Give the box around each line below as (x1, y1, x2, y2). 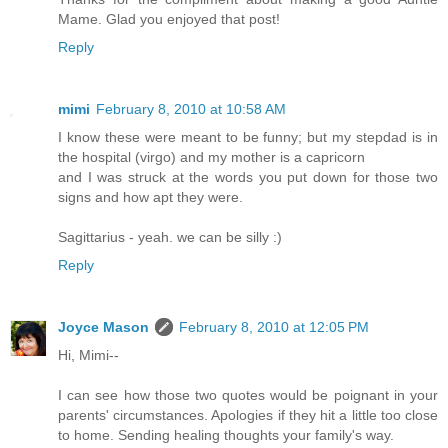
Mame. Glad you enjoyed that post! (58, 11, 280, 28)
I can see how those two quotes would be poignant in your (58, 387, 438, 404)
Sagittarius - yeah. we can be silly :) (58, 229, 282, 246)
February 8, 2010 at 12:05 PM (179, 319, 369, 336)
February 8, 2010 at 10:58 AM (96, 101, 286, 118)
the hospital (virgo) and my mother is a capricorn (58, 149, 365, 166)
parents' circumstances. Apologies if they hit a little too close (58, 407, 438, 424)
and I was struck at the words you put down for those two (58, 169, 438, 186)
